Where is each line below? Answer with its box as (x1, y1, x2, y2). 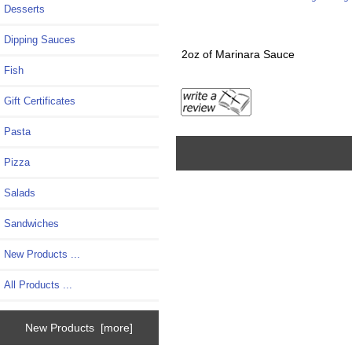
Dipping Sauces (4, 33, 75, 46)
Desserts (4, 2, 45, 15)
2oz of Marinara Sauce (181, 48, 295, 61)
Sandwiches (4, 217, 59, 229)
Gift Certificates (4, 94, 75, 107)
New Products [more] (25, 321, 134, 335)
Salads (4, 186, 35, 199)
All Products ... (4, 278, 72, 291)
